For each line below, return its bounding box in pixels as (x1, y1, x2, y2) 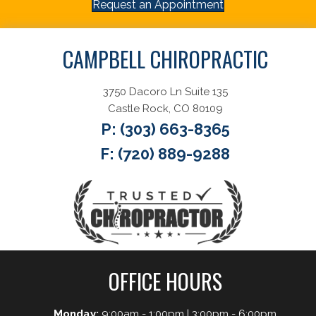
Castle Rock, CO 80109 (107, 102, 223, 116)
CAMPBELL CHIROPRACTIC (62, 43, 268, 75)
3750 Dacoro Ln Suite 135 (102, 85, 228, 99)
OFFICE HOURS (108, 265, 222, 297)
